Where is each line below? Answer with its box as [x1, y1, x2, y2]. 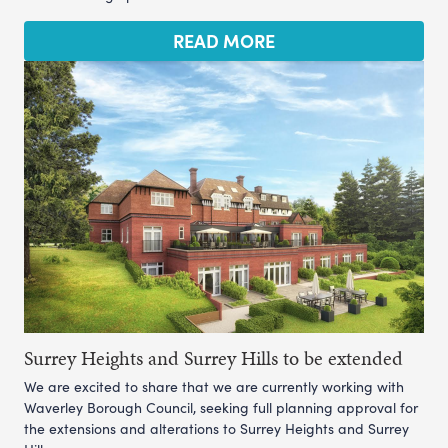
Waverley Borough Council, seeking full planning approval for [24, 397, 418, 417]
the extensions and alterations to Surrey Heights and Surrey [24, 418, 409, 438]
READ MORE [173, 27, 275, 53]
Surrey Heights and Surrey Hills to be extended [24, 343, 403, 372]
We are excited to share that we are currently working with [24, 376, 404, 396]
